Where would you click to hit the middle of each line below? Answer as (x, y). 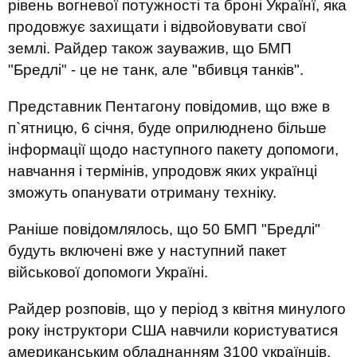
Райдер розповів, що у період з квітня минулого (177, 309)
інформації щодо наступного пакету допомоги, (173, 149)
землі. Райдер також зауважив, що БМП (150, 48)
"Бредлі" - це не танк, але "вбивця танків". (156, 70)
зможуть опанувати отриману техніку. (142, 192)
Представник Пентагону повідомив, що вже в (169, 106)
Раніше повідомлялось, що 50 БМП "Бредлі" (164, 229)
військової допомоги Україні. (108, 272)
